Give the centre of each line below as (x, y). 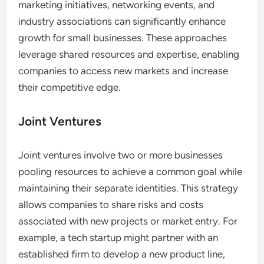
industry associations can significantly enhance (122, 21)
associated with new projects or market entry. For (128, 221)
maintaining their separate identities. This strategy (128, 188)
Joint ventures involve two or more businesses (121, 155)
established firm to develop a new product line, (122, 254)
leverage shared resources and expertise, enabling (129, 54)
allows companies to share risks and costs (111, 204)
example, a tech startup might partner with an (118, 237)
